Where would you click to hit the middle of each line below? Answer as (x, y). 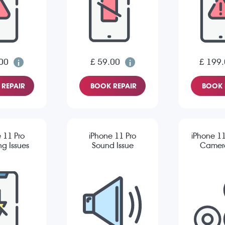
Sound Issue (113, 146)
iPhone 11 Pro (113, 136)
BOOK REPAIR (114, 86)
